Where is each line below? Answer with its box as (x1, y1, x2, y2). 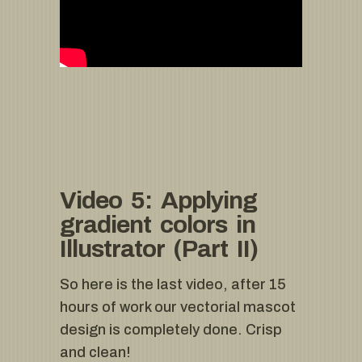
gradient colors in (60, 212, 255, 238)
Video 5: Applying (60, 187, 257, 214)
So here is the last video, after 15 (60, 276, 286, 293)
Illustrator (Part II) (60, 236, 258, 263)
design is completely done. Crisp (60, 322, 282, 339)
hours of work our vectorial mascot (60, 299, 296, 316)
